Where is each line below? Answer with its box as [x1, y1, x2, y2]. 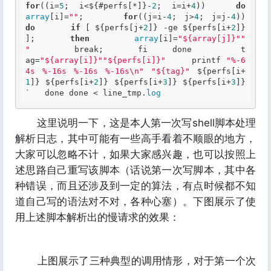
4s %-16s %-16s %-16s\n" [25, 67, 144, 76]
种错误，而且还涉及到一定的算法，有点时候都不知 [15, 180, 256, 192]
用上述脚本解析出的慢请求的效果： [15, 211, 180, 223]
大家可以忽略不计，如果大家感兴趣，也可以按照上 [15, 148, 256, 160]
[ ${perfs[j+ [80, 23, 144, 32]
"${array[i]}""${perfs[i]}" [40, 56, 166, 65]
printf [166, 56, 226, 65]
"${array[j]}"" [178, 34, 246, 43]
